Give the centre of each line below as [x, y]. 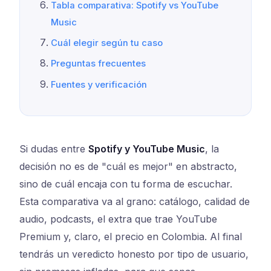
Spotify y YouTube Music [147, 149]
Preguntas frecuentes [99, 64]
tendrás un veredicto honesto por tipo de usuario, [134, 254]
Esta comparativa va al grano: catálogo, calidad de [135, 202]
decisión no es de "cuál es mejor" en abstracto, [128, 167]
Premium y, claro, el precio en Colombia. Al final [131, 237]
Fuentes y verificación [99, 84]
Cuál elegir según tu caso [107, 43]
